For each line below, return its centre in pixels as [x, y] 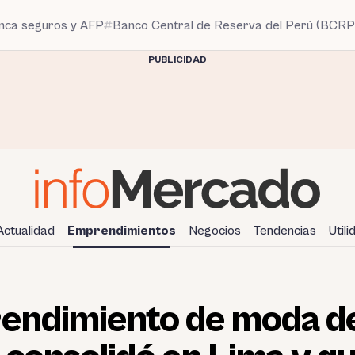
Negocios [215, 230]
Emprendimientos [122, 230]
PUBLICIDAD [177, 60]
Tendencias [285, 230]
